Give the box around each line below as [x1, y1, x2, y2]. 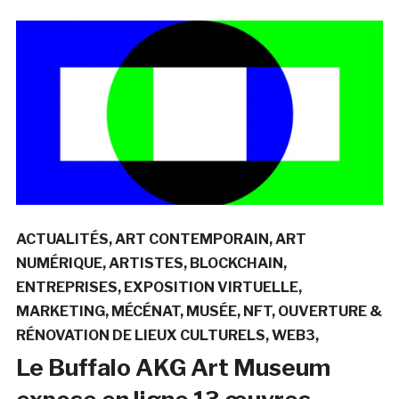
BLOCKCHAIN [189, 254, 283, 272]
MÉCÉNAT [110, 302, 180, 320]
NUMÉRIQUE [15, 254, 102, 272]
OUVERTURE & [277, 302, 382, 320]
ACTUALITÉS [15, 230, 109, 248]
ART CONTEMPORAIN [114, 230, 269, 248]
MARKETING [15, 302, 105, 320]
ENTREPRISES [15, 278, 118, 296]
